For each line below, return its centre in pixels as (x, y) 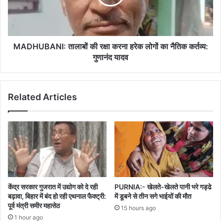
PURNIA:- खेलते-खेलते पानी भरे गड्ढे (163, 186)
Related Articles (42, 97)
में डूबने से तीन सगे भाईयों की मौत (153, 196)
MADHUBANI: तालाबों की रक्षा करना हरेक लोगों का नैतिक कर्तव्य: (110, 46)
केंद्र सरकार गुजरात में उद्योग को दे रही (53, 186)
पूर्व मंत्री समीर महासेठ (34, 205)
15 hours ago (138, 208)
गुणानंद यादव (110, 57)
